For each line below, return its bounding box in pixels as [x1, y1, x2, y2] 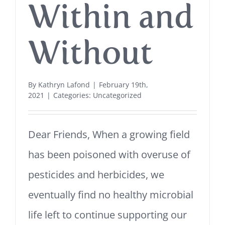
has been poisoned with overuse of [28, 148, 190, 161]
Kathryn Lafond [38, 80, 90, 89]
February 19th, [99, 80, 148, 89]
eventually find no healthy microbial [28, 188, 193, 201]
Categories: [53, 90, 93, 100]
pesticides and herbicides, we [28, 168, 164, 181]
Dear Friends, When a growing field [28, 128, 190, 141]
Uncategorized [93, 90, 142, 100]
